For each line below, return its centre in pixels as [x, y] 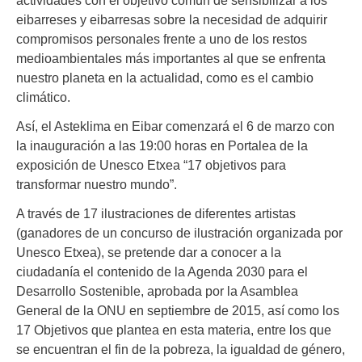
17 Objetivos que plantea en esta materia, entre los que [174, 329]
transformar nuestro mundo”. [97, 184]
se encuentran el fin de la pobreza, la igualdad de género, [181, 349]
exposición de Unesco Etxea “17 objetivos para [151, 164]
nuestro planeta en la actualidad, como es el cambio [165, 77]
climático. [43, 97]
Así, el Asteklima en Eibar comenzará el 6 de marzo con [175, 126]
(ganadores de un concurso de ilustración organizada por [179, 232]
